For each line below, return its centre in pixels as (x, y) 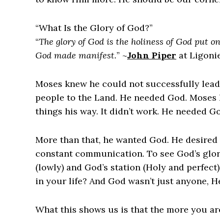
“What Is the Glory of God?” (94, 28)
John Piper (152, 55)
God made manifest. (76, 55)
